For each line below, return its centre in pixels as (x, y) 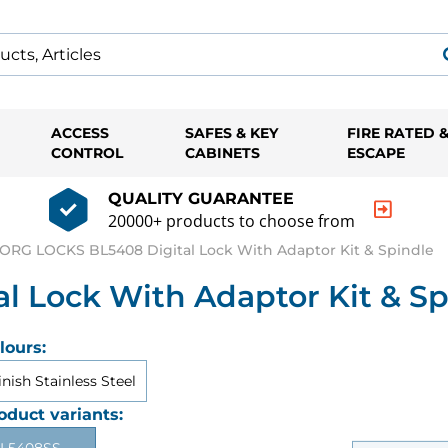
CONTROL (87, 153)
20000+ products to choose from (231, 220)
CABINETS (222, 153)
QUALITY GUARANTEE (201, 198)
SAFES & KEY (231, 133)
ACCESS (80, 133)
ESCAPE (375, 153)
